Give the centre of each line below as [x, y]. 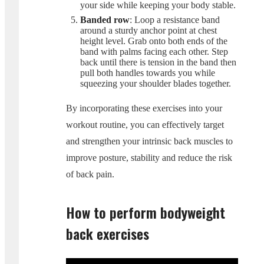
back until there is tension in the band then [158, 62]
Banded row [105, 19]
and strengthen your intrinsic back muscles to [149, 141]
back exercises [108, 233]
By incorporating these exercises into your [144, 108]
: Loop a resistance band [175, 19]
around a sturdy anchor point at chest [148, 30]
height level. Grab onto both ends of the [154, 41]
